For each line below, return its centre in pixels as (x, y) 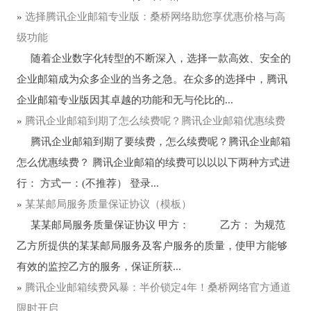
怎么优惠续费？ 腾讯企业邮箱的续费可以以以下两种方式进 (153, 163)
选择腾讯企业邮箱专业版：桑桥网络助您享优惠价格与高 (155, 17)
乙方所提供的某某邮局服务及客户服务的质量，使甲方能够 (152, 246)
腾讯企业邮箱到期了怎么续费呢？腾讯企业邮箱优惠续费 (155, 121)
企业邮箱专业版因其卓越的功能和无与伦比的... (125, 100)
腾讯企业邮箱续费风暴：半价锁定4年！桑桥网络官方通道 (158, 288)
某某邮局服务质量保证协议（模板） (108, 204)
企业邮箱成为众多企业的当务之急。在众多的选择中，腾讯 (152, 79)
